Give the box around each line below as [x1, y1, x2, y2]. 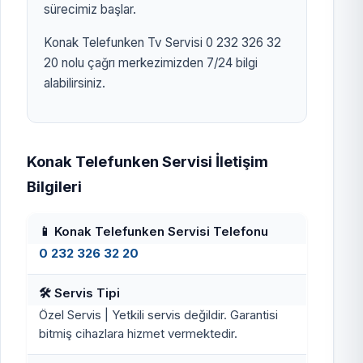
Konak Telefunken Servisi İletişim [27, 152, 268, 170]
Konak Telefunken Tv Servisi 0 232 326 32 [44, 34, 281, 50]
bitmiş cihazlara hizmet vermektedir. [39, 326, 238, 342]
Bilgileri [27, 177, 82, 195]
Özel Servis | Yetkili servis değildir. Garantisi [39, 307, 279, 323]
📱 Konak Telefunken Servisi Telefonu [39, 223, 269, 239]
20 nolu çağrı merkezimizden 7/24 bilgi [44, 54, 258, 70]
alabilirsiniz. [44, 75, 105, 91]
